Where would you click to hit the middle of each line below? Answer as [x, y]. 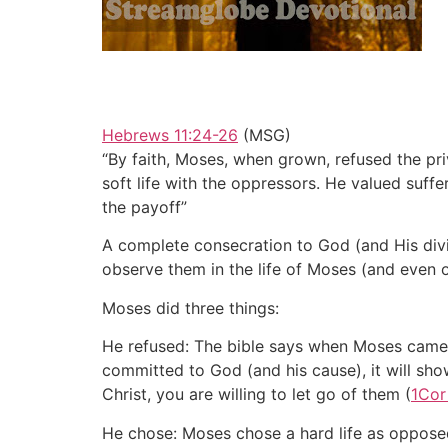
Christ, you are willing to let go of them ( [256, 394]
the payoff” [144, 207]
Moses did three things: [190, 307]
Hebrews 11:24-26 [170, 135]
